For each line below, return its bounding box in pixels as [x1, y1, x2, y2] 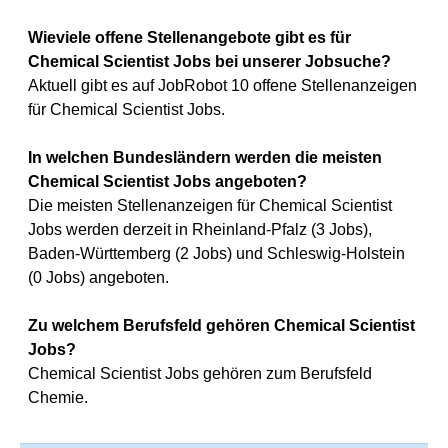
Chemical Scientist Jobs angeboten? [28, 173, 307, 190]
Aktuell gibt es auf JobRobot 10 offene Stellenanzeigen [28, 77, 417, 94]
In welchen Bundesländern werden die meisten [28, 149, 382, 166]
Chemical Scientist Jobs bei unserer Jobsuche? [28, 53, 391, 70]
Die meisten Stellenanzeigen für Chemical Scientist [28, 197, 392, 214]
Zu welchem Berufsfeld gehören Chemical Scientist [28, 317, 415, 334]
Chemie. [28, 389, 88, 406]
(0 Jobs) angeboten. [28, 269, 169, 286]
